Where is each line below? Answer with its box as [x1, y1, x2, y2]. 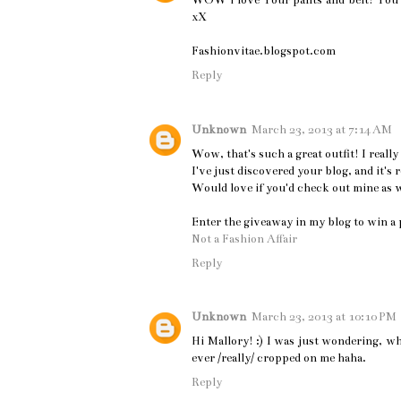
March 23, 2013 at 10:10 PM [252, 310, 397, 325]
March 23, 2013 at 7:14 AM [252, 122, 392, 137]
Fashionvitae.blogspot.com [192, 44, 336, 59]
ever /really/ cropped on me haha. [192, 351, 366, 366]
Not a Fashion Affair [192, 231, 297, 246]
